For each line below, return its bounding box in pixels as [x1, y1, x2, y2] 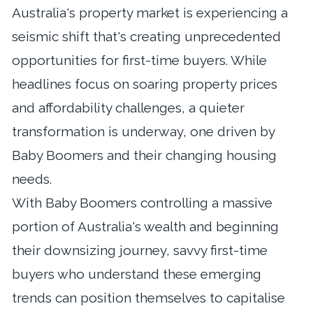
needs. [12, 170, 52, 187]
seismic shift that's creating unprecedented [12, 28, 281, 44]
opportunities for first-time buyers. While [12, 52, 267, 68]
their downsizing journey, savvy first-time [12, 242, 268, 258]
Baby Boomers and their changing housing [12, 147, 277, 163]
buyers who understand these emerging [12, 265, 261, 282]
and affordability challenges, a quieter [12, 99, 245, 115]
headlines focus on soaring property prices [12, 75, 277, 92]
